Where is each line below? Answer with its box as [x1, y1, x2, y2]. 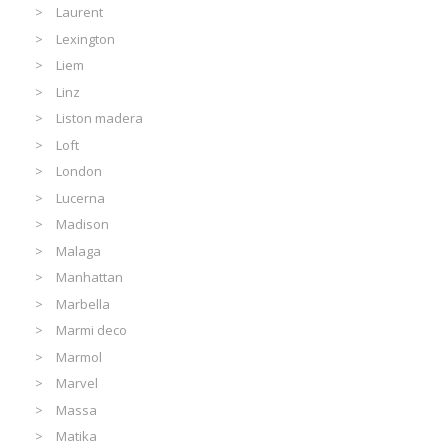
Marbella [56, 294, 111, 313]
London [56, 162, 103, 181]
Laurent [56, 3, 104, 22]
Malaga [56, 241, 102, 260]
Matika [56, 427, 98, 446]
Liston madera [56, 109, 144, 128]
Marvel [56, 374, 99, 393]
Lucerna [56, 188, 106, 207]
